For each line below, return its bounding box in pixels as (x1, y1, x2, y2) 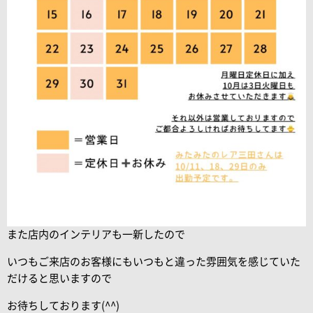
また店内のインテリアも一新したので (7, 228, 185, 240)
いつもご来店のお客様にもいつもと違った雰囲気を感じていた (7, 256, 300, 267)
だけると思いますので (7, 272, 112, 284)
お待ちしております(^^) (7, 300, 119, 311)
